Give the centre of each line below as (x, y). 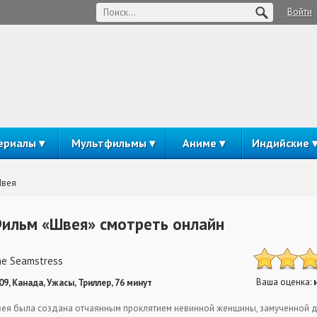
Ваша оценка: (285, 282)
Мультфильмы (109, 143)
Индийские (280, 143)
